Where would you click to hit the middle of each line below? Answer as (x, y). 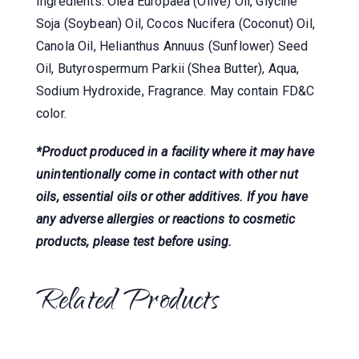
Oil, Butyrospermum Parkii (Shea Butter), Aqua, (168, 68)
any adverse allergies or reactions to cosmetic (166, 219)
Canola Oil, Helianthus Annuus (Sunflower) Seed (172, 46)
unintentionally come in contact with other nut (167, 174)
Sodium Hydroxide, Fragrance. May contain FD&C (175, 91)
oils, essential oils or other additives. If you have (172, 196)
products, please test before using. (134, 241)
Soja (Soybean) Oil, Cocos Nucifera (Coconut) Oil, (175, 23)
